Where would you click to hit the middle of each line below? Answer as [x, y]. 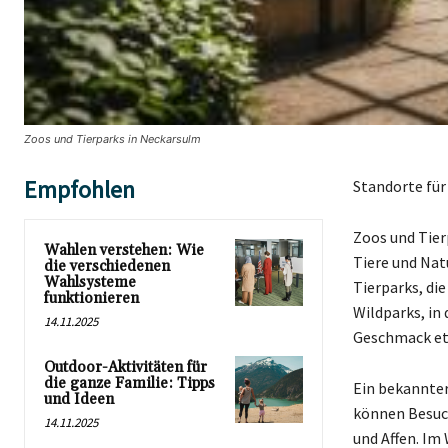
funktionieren [91, 299]
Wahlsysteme [90, 283]
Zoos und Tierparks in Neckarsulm [112, 139]
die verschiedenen [107, 267]
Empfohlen [79, 190]
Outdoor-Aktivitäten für [125, 368]
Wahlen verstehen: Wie [124, 251]
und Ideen [79, 400]
